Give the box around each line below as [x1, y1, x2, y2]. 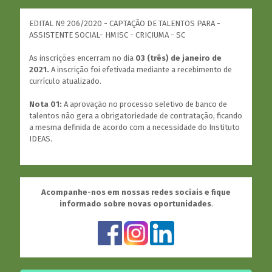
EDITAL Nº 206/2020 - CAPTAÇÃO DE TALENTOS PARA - [29, 19, 220, 28]
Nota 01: [29, 100, 62, 109]
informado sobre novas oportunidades [59, 199, 211, 208]
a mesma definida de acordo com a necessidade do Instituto [29, 123, 240, 132]
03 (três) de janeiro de [135, 53, 222, 63]
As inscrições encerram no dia [29, 53, 135, 63]
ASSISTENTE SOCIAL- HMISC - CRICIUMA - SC [29, 30, 185, 39]
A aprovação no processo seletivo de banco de [62, 100, 227, 109]
